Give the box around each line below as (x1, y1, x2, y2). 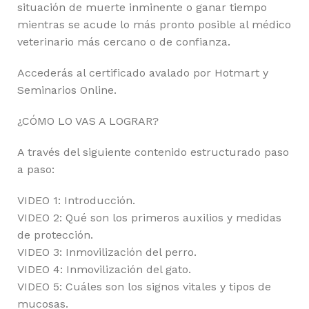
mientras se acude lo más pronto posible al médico (17, 17, 291, 31)
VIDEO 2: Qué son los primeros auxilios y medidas (17, 210, 281, 224)
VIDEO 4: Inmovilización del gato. (17, 262, 191, 276)
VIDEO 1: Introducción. (17, 193, 135, 207)
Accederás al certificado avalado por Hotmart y (17, 66, 268, 79)
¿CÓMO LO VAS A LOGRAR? (17, 114, 159, 128)
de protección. (17, 228, 93, 241)
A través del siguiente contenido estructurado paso (17, 145, 289, 159)
